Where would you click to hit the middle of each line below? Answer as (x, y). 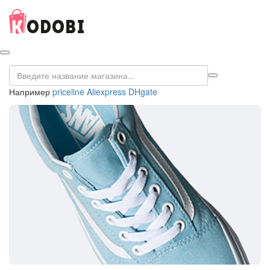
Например (31, 92)
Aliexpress (106, 92)
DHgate (143, 92)
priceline (68, 92)
